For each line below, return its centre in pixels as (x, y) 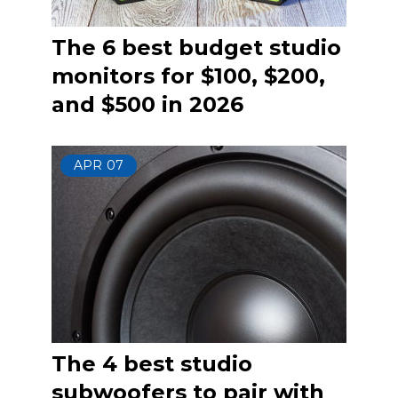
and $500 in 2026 (147, 104)
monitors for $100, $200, (188, 76)
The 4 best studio (152, 364)
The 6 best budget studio (196, 48)
